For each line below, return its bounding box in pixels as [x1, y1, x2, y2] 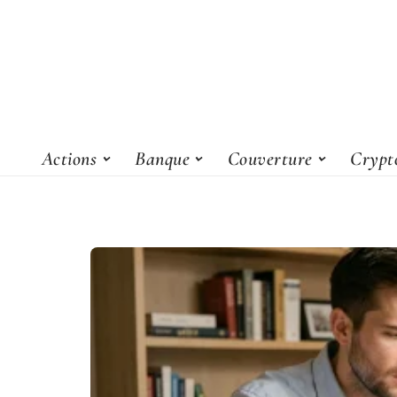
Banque [135, 146, 191, 170]
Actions [41, 146, 97, 170]
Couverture [227, 146, 313, 170]
